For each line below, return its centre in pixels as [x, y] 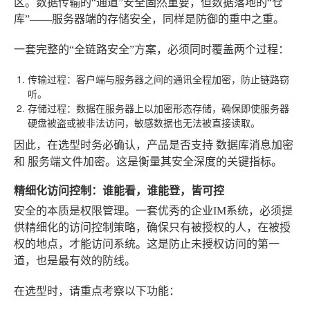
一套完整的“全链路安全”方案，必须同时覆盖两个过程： [152, 49]
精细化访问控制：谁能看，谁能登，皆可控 [119, 190]
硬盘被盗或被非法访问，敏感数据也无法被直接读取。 [144, 122]
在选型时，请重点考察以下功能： [97, 291]
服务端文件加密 [66, 162]
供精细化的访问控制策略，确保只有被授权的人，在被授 [152, 227]
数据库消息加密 [255, 145]
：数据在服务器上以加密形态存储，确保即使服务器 [178, 108]
